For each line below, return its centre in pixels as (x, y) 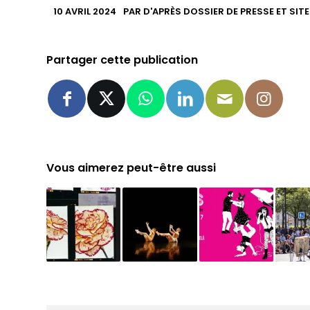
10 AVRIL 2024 (85, 11)
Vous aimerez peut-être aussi (131, 167)
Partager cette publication (122, 60)
